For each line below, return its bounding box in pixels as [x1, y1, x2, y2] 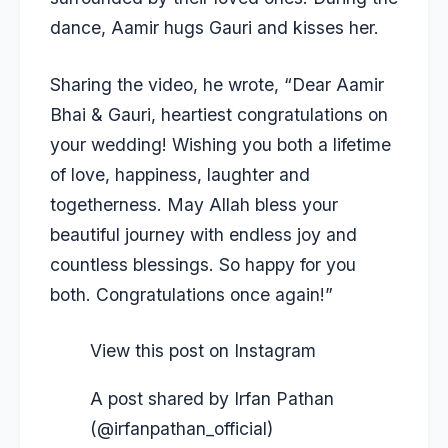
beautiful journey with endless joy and [50, 223, 357, 245]
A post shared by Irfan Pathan [90, 387, 334, 409]
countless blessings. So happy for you [50, 253, 356, 275]
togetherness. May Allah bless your [50, 193, 338, 215]
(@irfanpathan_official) [90, 417, 273, 439]
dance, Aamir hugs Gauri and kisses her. [50, 17, 379, 39]
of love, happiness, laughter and [50, 163, 310, 185]
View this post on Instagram [90, 340, 316, 362]
